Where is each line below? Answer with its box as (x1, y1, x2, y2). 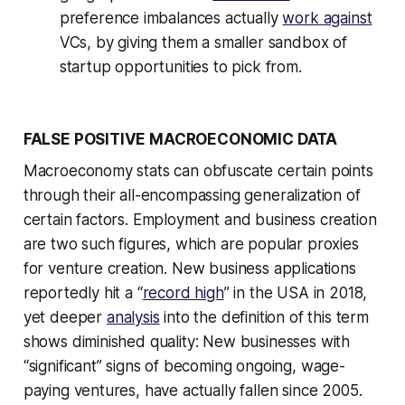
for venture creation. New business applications (23, 259, 356, 278)
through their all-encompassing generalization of (23, 186, 361, 205)
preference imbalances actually (59, 9, 283, 28)
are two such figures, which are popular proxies (23, 235, 359, 254)
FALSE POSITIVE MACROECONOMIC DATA (23, 130, 338, 149)
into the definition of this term (159, 308, 369, 327)
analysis (106, 308, 160, 327)
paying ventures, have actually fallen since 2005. (23, 381, 363, 400)
